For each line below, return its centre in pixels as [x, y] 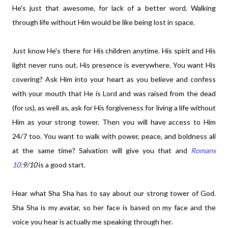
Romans [203, 150]
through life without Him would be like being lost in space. [104, 22]
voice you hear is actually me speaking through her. [92, 222]
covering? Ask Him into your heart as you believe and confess [114, 79]
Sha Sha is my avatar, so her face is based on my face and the [114, 207]
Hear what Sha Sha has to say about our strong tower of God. [114, 193]
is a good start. [61, 165]
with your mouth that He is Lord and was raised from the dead [114, 93]
